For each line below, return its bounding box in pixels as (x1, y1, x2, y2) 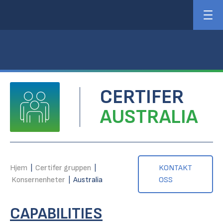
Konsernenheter (11, 175, 65, 185)
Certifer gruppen (35, 163, 91, 173)
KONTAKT (159, 163, 192, 173)
